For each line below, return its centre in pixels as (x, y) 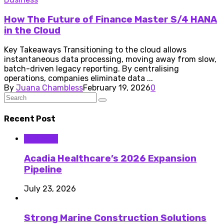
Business (41, 138)
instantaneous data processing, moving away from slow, (110, 59)
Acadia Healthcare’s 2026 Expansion (110, 158)
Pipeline (43, 169)
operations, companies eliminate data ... (78, 78)
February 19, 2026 (117, 88)
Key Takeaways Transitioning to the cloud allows (95, 50)
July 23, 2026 (50, 189)
